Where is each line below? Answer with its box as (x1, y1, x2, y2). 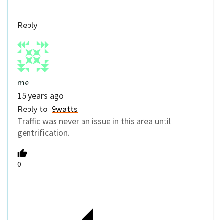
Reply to (17, 103, 52, 114)
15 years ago (17, 89, 64, 101)
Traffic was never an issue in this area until (17, 115, 171, 127)
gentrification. (17, 126, 70, 138)
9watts (52, 103, 78, 114)
